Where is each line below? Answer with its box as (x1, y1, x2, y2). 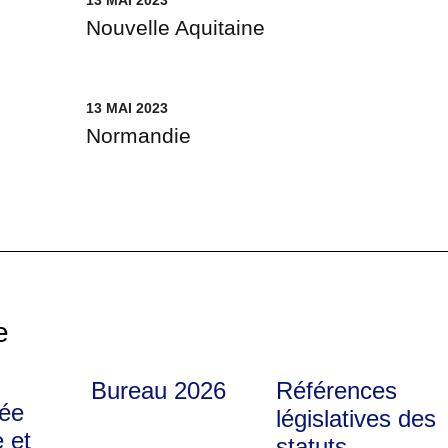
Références (275, 377, 397, 404)
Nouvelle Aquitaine (86, 16, 265, 39)
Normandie (86, 124, 191, 147)
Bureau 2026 (91, 377, 227, 404)
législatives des (275, 405, 436, 432)
